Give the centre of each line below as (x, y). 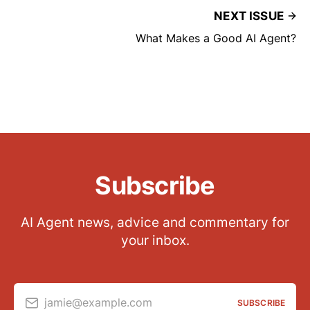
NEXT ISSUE (249, 16)
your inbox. (155, 240)
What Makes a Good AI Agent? (216, 38)
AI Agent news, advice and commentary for (155, 222)
